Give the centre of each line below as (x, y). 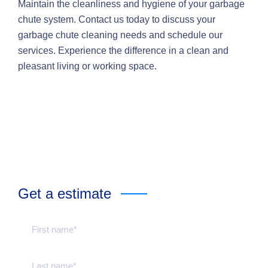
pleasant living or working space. (87, 66)
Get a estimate (65, 194)
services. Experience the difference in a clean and (123, 51)
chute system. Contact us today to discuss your (117, 19)
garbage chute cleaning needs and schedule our (120, 35)
